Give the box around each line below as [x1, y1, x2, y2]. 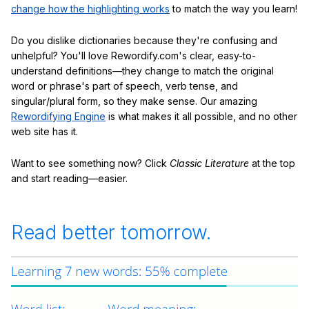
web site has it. [11, 125, 78, 137]
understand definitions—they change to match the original [11, 64, 274, 77]
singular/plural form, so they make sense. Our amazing [11, 94, 257, 107]
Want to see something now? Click [11, 157, 170, 169]
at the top [249, 157, 295, 169]
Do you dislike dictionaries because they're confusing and [11, 34, 277, 46]
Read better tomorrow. [11, 220, 211, 244]
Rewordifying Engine [11, 110, 106, 122]
